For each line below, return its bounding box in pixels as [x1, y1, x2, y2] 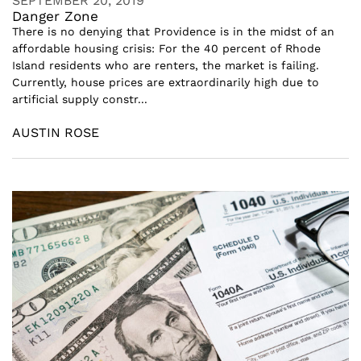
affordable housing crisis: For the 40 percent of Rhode [12, 41, 321, 55]
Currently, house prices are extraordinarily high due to [12, 75, 319, 89]
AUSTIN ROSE [12, 124, 99, 140]
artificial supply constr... [12, 92, 147, 106]
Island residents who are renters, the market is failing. [12, 58, 319, 72]
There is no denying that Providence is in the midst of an [12, 24, 334, 38]
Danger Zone [12, 7, 98, 24]
